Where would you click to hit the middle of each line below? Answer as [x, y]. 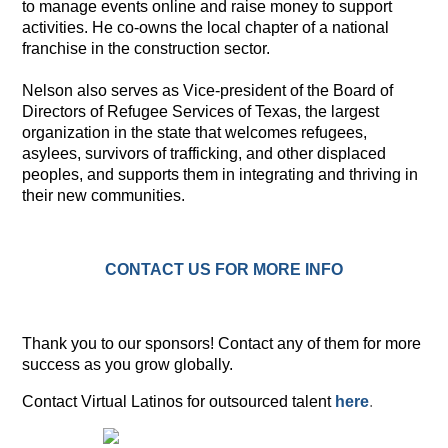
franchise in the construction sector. [146, 48]
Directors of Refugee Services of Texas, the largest [201, 111]
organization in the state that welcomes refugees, [195, 132]
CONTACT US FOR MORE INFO [223, 269]
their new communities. [104, 195]
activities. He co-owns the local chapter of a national [206, 27]
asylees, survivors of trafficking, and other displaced [204, 153]
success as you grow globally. [128, 364]
